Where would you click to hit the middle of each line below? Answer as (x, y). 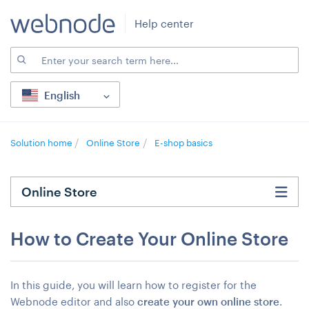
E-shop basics (183, 143)
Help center (164, 24)
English (62, 96)
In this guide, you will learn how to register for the (133, 285)
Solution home (42, 143)
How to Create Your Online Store (149, 238)
